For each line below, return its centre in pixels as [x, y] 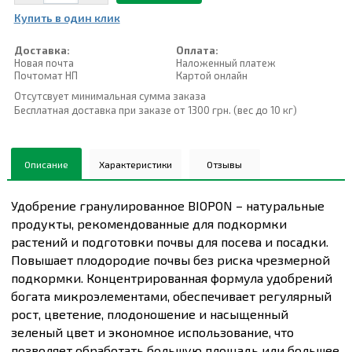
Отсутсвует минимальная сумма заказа [110, 96]
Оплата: [197, 51]
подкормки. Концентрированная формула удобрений [171, 278]
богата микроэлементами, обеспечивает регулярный [171, 296]
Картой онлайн [211, 76]
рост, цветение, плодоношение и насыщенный [149, 314]
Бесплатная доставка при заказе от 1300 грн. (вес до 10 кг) [155, 110]
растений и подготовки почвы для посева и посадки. [169, 242]
